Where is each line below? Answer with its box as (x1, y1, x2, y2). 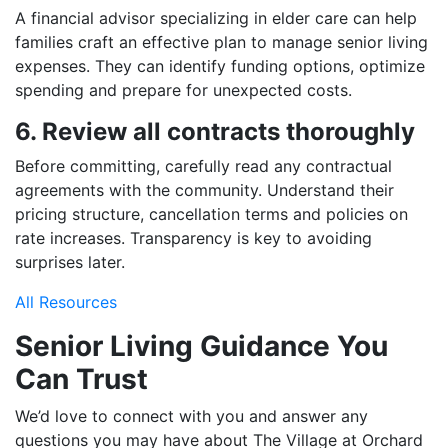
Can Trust (15, 361, 148, 396)
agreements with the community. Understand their (15, 179, 394, 200)
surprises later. (15, 251, 125, 272)
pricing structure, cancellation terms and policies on (15, 203, 408, 224)
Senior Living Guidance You (15, 328, 388, 363)
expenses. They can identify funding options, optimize (15, 55, 425, 76)
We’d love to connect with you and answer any (15, 405, 368, 426)
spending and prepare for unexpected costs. (15, 79, 352, 100)
